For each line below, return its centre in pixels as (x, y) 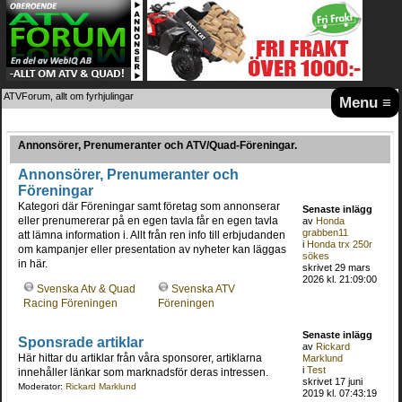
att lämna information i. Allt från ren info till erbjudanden (151, 235)
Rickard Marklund (100, 386)
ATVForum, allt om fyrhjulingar (69, 96)
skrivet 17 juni (333, 381)
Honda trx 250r (340, 244)
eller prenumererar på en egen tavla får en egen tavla (148, 220)
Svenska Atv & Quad (86, 289)
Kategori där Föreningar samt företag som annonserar (149, 206)
